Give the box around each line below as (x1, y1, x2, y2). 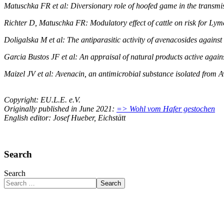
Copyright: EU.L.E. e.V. (4, 95, 80, 104)
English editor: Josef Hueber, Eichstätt (4, 113, 125, 122)
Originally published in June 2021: (4, 104, 116, 113)
